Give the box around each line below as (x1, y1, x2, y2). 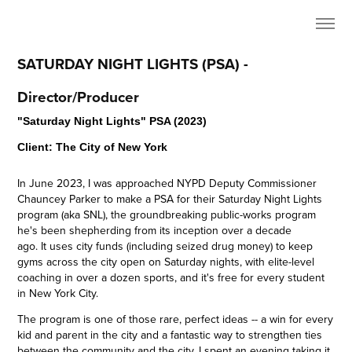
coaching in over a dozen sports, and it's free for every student (17, 269, 325, 285)
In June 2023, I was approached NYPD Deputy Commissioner (17, 175, 317, 191)
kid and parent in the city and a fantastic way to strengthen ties (17, 327, 323, 343)
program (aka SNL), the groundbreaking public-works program (17, 207, 317, 222)
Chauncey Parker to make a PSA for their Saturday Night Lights (17, 191, 323, 207)
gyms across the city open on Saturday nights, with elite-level (17, 254, 315, 269)
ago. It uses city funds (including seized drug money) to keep (17, 238, 313, 254)
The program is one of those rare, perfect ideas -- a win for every (17, 311, 334, 327)
